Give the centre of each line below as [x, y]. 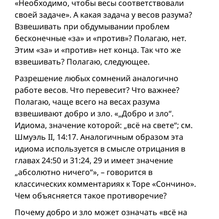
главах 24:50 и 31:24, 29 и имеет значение [94, 160]
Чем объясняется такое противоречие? [91, 195]
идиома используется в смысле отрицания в [100, 148]
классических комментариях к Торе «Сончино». [105, 184]
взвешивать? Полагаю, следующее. [82, 61]
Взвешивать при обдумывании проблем [92, 26]
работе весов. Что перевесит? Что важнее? [97, 90]
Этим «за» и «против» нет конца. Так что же [98, 50]
